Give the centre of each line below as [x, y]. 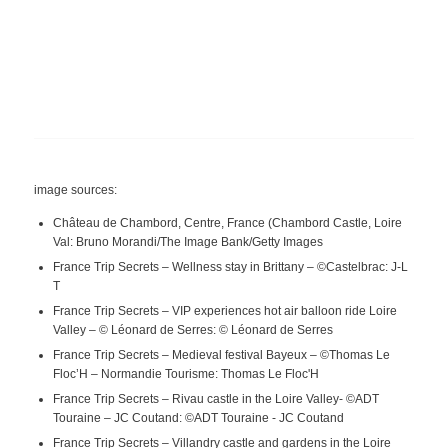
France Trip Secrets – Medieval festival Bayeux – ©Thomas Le [221, 354]
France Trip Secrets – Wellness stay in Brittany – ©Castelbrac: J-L [230, 266]
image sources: [75, 190]
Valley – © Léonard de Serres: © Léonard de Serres [192, 329]
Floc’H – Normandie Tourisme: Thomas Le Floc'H [185, 373]
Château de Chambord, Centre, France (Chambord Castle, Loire [227, 222]
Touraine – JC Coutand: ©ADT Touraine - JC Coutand [198, 417]
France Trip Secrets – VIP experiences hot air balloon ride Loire [224, 310]
